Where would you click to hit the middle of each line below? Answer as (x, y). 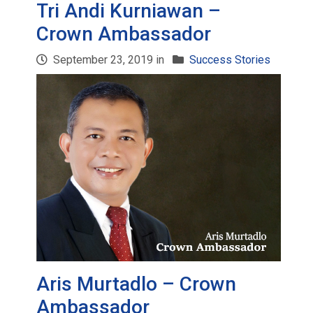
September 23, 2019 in (109, 60)
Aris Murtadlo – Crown (137, 284)
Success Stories (230, 60)
